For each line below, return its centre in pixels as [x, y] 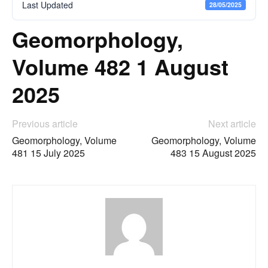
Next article [232, 124]
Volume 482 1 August [120, 66]
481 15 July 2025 [48, 153]
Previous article [45, 124]
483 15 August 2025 [213, 153]
